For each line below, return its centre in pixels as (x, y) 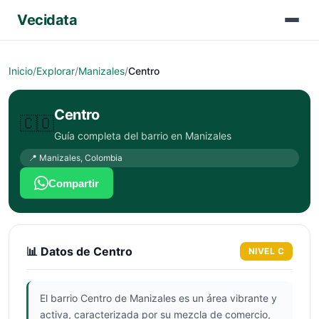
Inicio (21, 71)
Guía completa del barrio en (120, 136)
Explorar (56, 71)
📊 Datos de (60, 251)
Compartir (74, 183)
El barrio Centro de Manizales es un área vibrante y (158, 298)
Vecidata (47, 20)
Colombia (104, 158)
